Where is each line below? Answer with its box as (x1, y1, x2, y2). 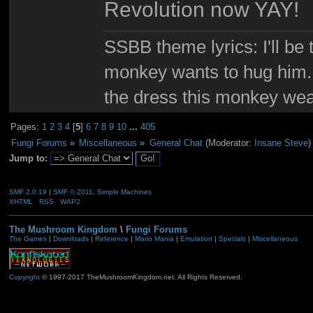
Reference (94, 235, 129, 243)
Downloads (52, 235, 89, 243)
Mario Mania (134, 235, 174, 243)
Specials (218, 235, 246, 243)
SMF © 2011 (52, 187, 93, 196)
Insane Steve (254, 137, 308, 148)
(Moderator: (202, 137, 254, 148)
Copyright (8, 273, 40, 282)
